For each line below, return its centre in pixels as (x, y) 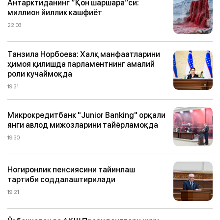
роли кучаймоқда (40, 73)
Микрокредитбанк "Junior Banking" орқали (86, 115)
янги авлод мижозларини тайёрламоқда (83, 125)
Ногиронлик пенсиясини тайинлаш (71, 170)
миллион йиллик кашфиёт (55, 13)
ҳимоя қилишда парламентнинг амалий (81, 64)
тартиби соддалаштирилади (61, 179)
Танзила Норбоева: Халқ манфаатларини (84, 54)
